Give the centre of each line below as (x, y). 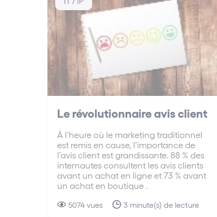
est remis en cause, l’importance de (126, 144)
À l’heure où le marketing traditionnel (130, 134)
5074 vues (85, 204)
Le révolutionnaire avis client (132, 112)
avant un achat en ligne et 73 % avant (132, 175)
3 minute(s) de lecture (161, 204)
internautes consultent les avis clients (130, 165)
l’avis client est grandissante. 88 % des (131, 155)
